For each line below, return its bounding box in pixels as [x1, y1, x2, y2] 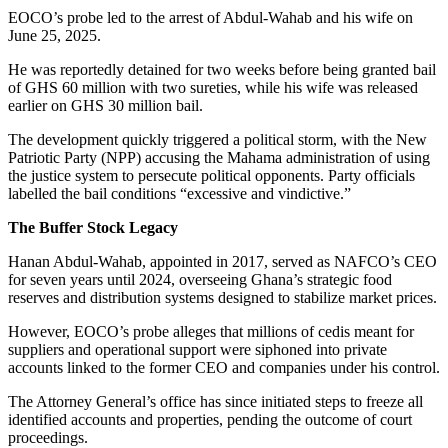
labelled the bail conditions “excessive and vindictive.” [8, 184, 351, 202]
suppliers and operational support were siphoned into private [8, 340, 387, 358]
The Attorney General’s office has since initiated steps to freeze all [8, 392, 423, 410]
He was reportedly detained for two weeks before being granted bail [8, 60, 436, 78]
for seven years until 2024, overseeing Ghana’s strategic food [8, 270, 392, 288]
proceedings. [8, 428, 88, 446]
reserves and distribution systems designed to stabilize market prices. [8, 288, 437, 306]
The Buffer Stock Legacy [8, 218, 178, 236]
